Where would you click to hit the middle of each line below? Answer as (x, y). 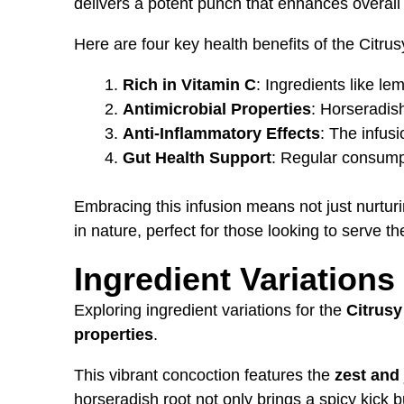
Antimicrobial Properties (217, 109)
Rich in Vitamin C (189, 84)
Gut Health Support (197, 157)
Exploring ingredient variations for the (210, 310)
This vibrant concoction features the (204, 375)
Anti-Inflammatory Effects (221, 133)
